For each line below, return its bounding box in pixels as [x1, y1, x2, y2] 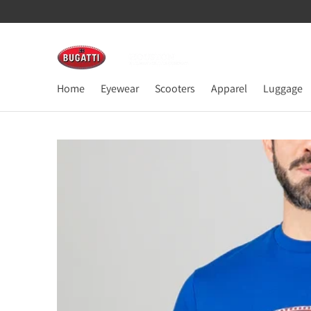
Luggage [263, 81, 303, 96]
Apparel [211, 81, 247, 96]
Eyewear [101, 81, 139, 96]
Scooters [155, 81, 195, 96]
